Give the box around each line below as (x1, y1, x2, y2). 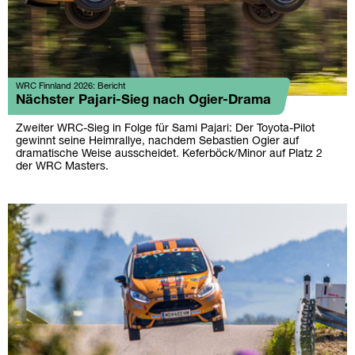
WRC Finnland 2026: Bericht (16, 82, 126, 90)
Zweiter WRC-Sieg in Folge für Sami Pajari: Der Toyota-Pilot (16, 124, 315, 134)
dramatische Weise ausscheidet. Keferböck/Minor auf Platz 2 (16, 149, 323, 159)
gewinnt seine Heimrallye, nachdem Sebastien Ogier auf (16, 136, 299, 147)
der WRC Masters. (16, 162, 109, 172)
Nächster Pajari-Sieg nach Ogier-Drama (16, 94, 271, 106)
